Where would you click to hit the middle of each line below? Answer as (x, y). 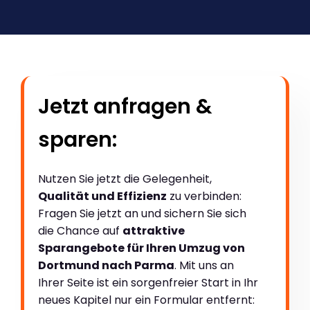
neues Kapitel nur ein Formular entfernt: (146, 300)
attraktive (154, 231)
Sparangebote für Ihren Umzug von (142, 248)
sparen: (77, 140)
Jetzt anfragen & (125, 107)
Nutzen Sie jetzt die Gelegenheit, (125, 179)
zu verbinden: (204, 197)
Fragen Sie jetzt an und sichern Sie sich (142, 214)
